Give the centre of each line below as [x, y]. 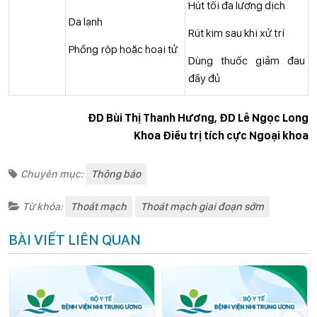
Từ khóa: [44, 207]
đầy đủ [204, 78]
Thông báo [116, 174]
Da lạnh [86, 22]
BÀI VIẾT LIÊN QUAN [75, 240]
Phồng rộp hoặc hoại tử [123, 49]
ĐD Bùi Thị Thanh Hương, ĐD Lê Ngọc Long [198, 118]
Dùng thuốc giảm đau [247, 60]
